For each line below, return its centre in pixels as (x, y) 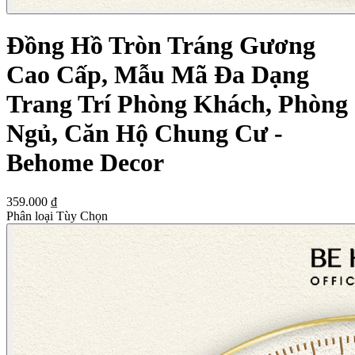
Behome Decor (85, 163)
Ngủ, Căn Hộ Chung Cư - (145, 134)
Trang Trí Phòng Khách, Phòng (177, 104)
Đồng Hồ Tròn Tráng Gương (161, 46)
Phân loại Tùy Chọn (57, 216)
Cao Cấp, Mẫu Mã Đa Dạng (158, 75)
